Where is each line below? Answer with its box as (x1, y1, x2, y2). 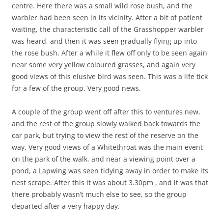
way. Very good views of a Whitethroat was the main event (12, 142, 203, 152)
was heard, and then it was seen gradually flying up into (12, 36, 197, 46)
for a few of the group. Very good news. (12, 83, 141, 93)
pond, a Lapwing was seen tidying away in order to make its (12, 165, 208, 175)
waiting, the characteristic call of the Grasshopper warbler (12, 24, 204, 34)
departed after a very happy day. (12, 201, 120, 211)
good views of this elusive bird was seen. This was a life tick (12, 71, 208, 81)
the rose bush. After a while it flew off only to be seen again (12, 48, 207, 57)
